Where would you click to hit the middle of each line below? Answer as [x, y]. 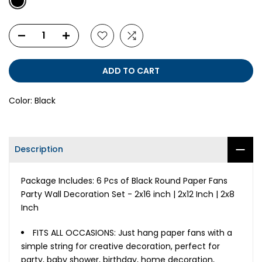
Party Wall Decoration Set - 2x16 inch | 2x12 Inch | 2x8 [128, 194]
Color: [22, 100]
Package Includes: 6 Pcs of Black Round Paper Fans [124, 180]
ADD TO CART [131, 70]
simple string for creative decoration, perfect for [120, 246]
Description [39, 149]
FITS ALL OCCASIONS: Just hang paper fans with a [132, 232]
